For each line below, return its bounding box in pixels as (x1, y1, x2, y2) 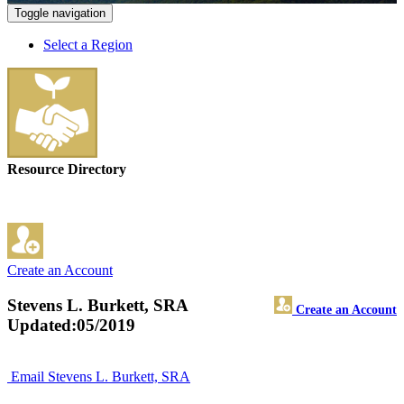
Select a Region (43, 37, 133, 53)
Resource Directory (7, 161, 126, 178)
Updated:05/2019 (7, 316, 135, 335)
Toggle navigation (14, 6, 106, 21)
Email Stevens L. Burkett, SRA (11, 368, 190, 384)
